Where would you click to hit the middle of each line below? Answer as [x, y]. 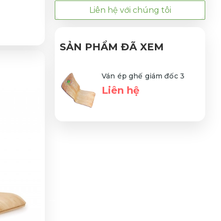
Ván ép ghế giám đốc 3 [143, 76]
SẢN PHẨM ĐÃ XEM [112, 47]
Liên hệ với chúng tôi [130, 10]
